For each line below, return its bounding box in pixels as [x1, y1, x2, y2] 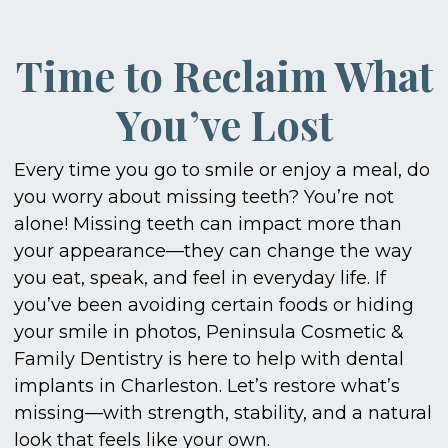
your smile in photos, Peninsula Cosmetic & [13, 320, 404, 343]
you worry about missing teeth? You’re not [13, 185, 394, 208]
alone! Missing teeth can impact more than [13, 212, 402, 235]
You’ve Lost [115, 95, 333, 151]
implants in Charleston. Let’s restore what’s [13, 374, 400, 397]
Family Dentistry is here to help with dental [13, 347, 404, 370]
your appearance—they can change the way [13, 239, 412, 262]
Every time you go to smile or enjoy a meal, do [13, 158, 430, 181]
